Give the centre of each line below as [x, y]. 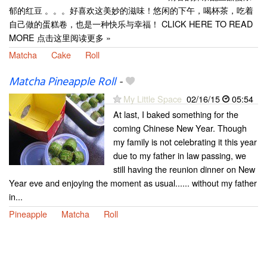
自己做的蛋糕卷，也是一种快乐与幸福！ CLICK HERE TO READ [131, 24]
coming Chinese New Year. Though [180, 128]
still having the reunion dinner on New [184, 169]
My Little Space [153, 99]
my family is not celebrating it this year [185, 142]
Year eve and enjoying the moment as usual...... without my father [133, 183]
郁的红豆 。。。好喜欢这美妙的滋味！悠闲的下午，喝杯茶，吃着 [131, 10]
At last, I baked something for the [176, 114]
